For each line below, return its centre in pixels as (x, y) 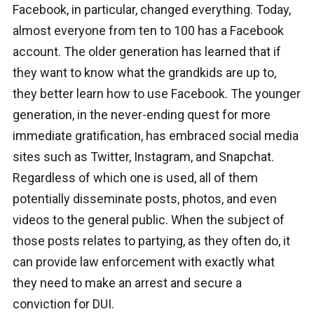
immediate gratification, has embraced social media (155, 136)
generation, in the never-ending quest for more (141, 115)
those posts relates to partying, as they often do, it (151, 241)
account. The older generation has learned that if (146, 52)
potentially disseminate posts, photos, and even (144, 199)
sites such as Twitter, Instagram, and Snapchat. (143, 157)
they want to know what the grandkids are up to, (144, 73)
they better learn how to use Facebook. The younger (156, 94)
